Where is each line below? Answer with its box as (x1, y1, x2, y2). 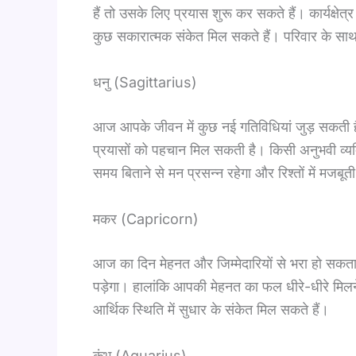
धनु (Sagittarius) (93, 74, 197, 91)
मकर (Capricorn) (93, 210, 199, 227)
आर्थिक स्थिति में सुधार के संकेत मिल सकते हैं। (93, 300, 329, 318)
